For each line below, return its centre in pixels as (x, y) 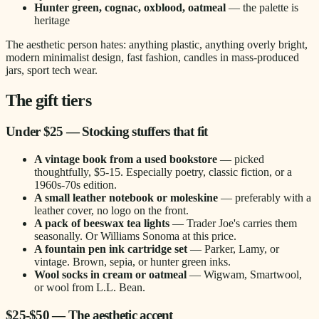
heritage (52, 20)
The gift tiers (48, 100)
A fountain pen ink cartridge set (111, 249)
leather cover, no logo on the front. (111, 211)
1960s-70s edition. (75, 185)
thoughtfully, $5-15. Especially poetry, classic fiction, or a (163, 172)
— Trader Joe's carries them (233, 224)
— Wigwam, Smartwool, (244, 275)
